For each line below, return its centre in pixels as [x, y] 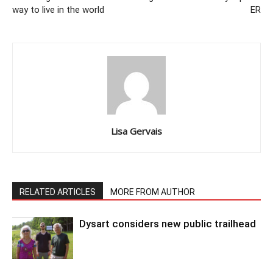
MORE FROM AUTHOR [153, 192]
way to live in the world [58, 10]
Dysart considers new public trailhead [168, 224]
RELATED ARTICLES [58, 192]
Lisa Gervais [136, 131]
